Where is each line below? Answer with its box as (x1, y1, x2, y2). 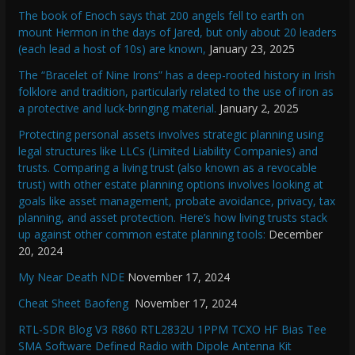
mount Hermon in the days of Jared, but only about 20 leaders (17, 25, 337, 40)
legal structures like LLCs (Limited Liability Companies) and (17, 143, 318, 159)
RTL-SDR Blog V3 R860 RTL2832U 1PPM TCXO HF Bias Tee (17, 322, 326, 338)
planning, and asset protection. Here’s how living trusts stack (17, 210, 327, 226)
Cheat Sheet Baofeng (17, 296, 132, 311)
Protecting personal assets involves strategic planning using (17, 127, 323, 143)
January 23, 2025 (208, 41, 295, 57)
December (268, 227, 323, 242)
